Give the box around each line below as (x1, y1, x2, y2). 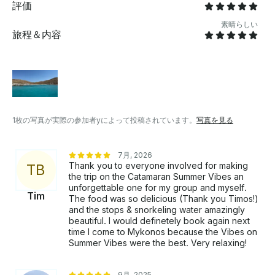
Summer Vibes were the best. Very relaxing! (69, 238, 247, 249)
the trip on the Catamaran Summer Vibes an (69, 171, 244, 182)
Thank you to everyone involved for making (69, 160, 248, 171)
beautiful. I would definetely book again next (69, 215, 250, 227)
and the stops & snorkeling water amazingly (69, 204, 245, 215)
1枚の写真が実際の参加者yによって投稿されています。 (12, 115, 196, 125)
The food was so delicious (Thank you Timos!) (69, 193, 258, 204)
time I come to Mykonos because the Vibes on (69, 227, 257, 238)
